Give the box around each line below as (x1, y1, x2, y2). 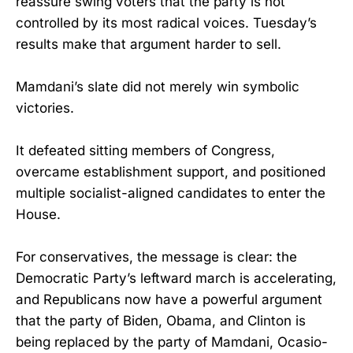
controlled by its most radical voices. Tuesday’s (16, 14, 317, 31)
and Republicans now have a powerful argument (16, 292, 322, 308)
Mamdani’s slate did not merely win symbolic (16, 78, 299, 95)
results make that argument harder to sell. (16, 35, 281, 52)
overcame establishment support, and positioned (16, 164, 325, 180)
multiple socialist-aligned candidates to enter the (16, 185, 325, 201)
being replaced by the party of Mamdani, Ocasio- (16, 334, 328, 351)
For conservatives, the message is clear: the (16, 249, 297, 266)
